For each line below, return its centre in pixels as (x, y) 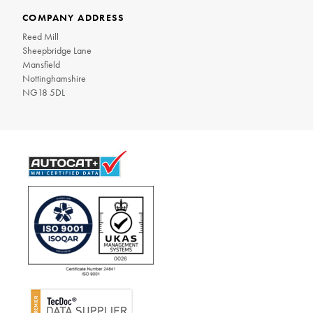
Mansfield (41, 64)
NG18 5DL (44, 92)
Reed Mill (41, 36)
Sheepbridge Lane (57, 50)
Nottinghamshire (54, 78)
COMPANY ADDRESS (73, 17)
